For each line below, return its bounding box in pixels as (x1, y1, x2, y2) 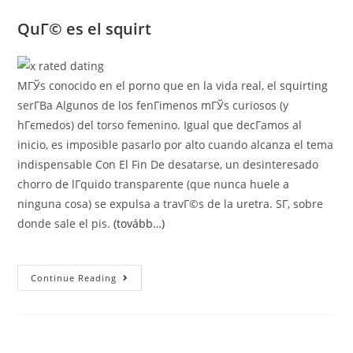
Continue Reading (31, 272, 117, 284)
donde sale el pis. (17, 216, 114, 231)
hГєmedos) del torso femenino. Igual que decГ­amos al (17, 117, 303, 132)
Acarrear (116, 281, 169, 296)
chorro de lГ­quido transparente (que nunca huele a (17, 176, 290, 191)
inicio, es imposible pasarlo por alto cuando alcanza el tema (17, 137, 334, 152)
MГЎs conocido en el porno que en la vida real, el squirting (17, 78, 329, 93)
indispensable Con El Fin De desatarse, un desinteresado (17, 157, 319, 172)
